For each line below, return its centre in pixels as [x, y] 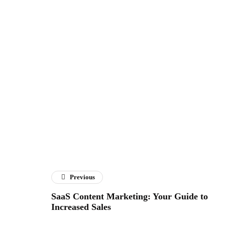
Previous [83, 177]
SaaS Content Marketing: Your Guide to [130, 197]
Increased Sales [81, 207]
